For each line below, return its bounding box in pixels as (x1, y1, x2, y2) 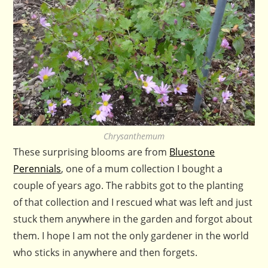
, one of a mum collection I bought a (61, 162, 223, 176)
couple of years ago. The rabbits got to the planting (13, 179, 244, 193)
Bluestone (169, 145, 215, 159)
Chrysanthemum (103, 130, 165, 142)
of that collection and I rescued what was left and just (13, 196, 253, 209)
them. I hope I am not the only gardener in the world (13, 229, 249, 243)
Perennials (13, 162, 62, 176)
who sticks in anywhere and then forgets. (13, 246, 198, 260)
